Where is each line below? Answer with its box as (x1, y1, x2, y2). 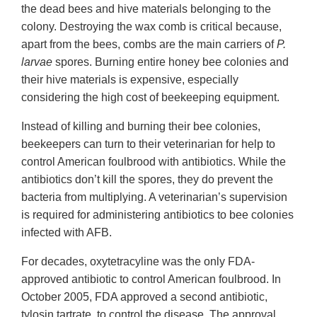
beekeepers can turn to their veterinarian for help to (21, 138, 275, 151)
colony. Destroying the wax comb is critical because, (21, 21, 282, 33)
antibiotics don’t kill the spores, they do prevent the (21, 173, 273, 186)
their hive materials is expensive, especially (21, 74, 238, 86)
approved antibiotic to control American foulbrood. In (21, 273, 281, 286)
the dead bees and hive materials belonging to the (21, 3, 271, 16)
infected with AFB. (21, 226, 112, 239)
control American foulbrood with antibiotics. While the (21, 156, 286, 168)
